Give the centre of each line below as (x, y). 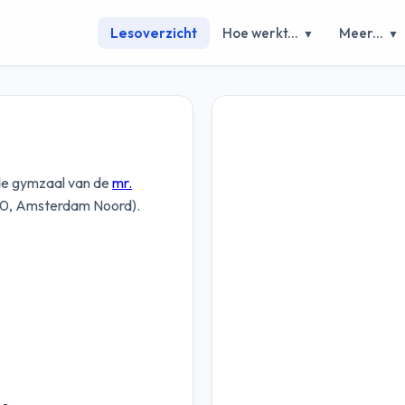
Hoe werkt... (261, 33)
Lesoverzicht (153, 33)
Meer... (362, 33)
